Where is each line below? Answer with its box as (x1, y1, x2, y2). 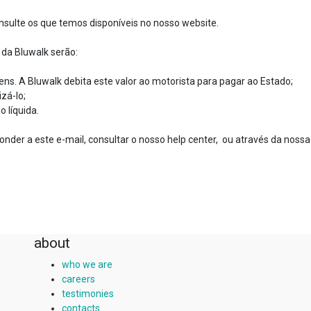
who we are (62, 259, 112, 270)
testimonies (62, 288, 114, 299)
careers (62, 274, 95, 285)
